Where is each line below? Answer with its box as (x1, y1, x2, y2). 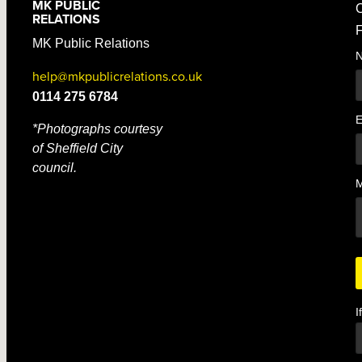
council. (32, 161, 77, 175)
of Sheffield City (32, 141, 123, 155)
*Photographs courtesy (32, 122, 162, 136)
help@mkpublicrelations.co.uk (32, 69, 202, 85)
